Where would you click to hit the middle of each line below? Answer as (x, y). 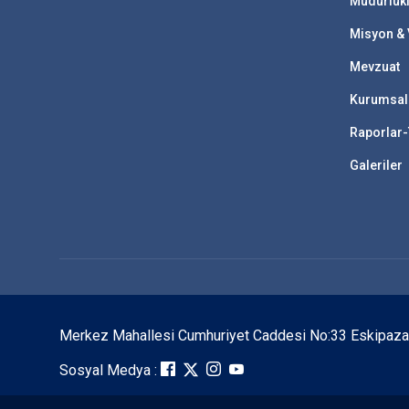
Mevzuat (375, 67)
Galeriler (377, 165)
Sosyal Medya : (110, 370)
